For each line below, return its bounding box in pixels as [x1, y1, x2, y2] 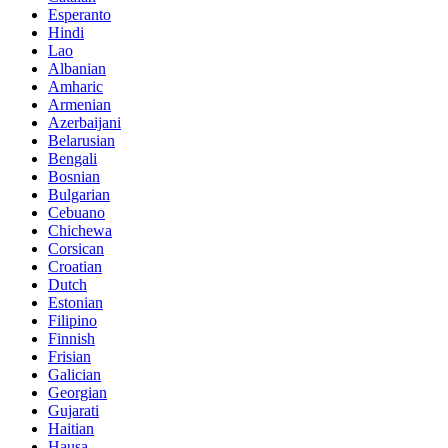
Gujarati [48, 402, 99, 420]
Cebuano [48, 204, 105, 222]
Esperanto [48, 6, 111, 24]
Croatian [48, 258, 102, 276]
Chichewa [48, 222, 112, 240]
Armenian [48, 96, 111, 114]
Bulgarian [48, 186, 110, 204]
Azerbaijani [48, 114, 121, 132]
